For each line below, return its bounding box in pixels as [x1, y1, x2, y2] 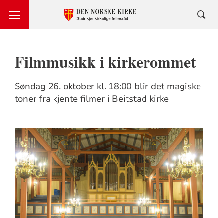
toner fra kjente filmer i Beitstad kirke [14, 93, 169, 105]
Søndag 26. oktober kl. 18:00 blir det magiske [14, 80, 201, 92]
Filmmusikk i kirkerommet [14, 50, 196, 73]
